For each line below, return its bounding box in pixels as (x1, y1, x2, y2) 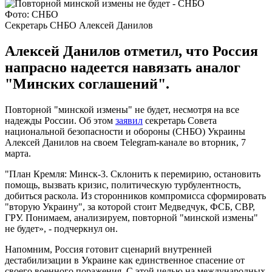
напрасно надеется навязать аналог (5, 59, 240, 75)
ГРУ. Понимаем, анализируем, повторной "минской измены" (5, 212, 258, 223)
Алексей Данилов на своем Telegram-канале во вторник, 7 (5, 137, 246, 148)
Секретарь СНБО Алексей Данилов (5, 19, 153, 30)
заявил (115, 115, 143, 126)
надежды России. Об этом (5, 115, 115, 126)
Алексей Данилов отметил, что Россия (5, 42, 258, 59)
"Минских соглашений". (5, 75, 169, 92)
